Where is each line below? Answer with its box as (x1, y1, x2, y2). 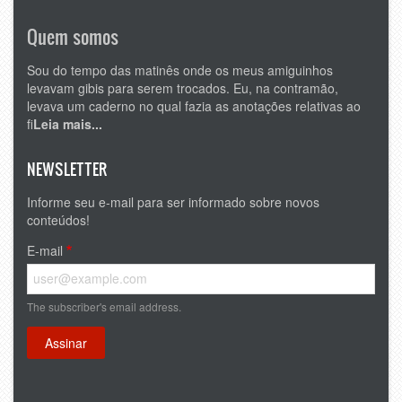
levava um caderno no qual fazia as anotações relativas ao (27, 96, 361, 115)
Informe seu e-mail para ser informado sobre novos (27, 192, 319, 211)
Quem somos (27, 22, 118, 49)
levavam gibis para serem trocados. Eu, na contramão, (27, 78, 338, 97)
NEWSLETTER (27, 157, 108, 180)
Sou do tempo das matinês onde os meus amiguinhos (27, 60, 333, 79)
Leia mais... (33, 114, 102, 133)
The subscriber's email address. (27, 298, 181, 314)
